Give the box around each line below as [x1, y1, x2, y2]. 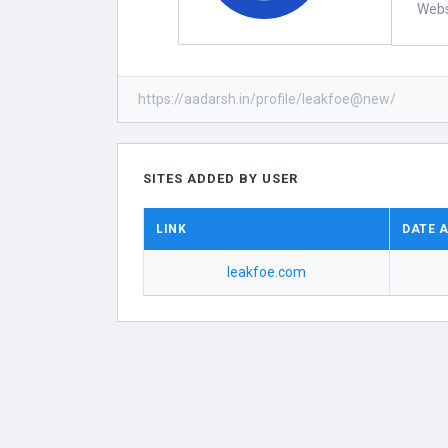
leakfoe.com [227, 264, 307, 280]
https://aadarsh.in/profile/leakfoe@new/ [138, 91, 396, 107]
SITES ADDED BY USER [143, 171, 298, 186]
